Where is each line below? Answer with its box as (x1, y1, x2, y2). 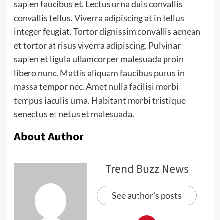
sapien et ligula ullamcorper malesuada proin (13, 54, 184, 64)
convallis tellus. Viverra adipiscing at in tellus (13, 12, 184, 23)
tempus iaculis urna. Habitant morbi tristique (13, 95, 186, 106)
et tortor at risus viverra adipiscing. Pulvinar (13, 40, 181, 51)
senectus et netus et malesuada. (13, 109, 134, 119)
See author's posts (112, 190, 182, 201)
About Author (13, 128, 84, 145)
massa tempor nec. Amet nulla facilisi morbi (13, 81, 179, 92)
